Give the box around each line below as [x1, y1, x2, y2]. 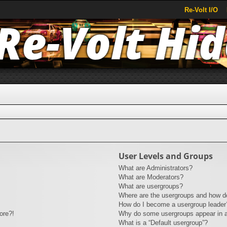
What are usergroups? [118, 182, 183, 190]
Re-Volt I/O [184, 6, 218, 14]
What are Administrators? [118, 164, 193, 172]
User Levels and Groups [118, 150, 213, 162]
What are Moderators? [118, 173, 183, 181]
